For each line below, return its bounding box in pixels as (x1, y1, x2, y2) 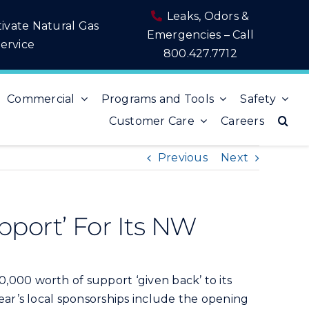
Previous (157, 151, 208, 164)
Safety (240, 92, 276, 106)
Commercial (7, 92, 75, 106)
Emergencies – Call (146, 28, 255, 41)
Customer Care (108, 114, 195, 128)
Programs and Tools (101, 92, 215, 106)
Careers (221, 114, 264, 128)
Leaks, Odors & (163, 10, 250, 23)
